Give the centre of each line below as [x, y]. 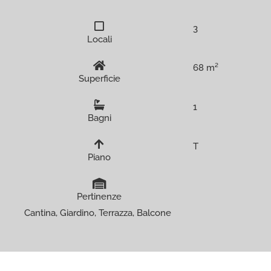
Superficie [99, 79]
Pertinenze [100, 197]
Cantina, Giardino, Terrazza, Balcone [98, 213]
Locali [99, 40]
